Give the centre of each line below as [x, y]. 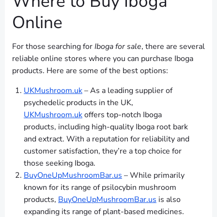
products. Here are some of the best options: [90, 71]
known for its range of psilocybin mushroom [100, 188]
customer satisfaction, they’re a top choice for [103, 151]
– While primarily [153, 176]
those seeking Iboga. [60, 163]
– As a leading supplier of [127, 91]
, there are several [173, 47]
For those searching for [53, 47]
